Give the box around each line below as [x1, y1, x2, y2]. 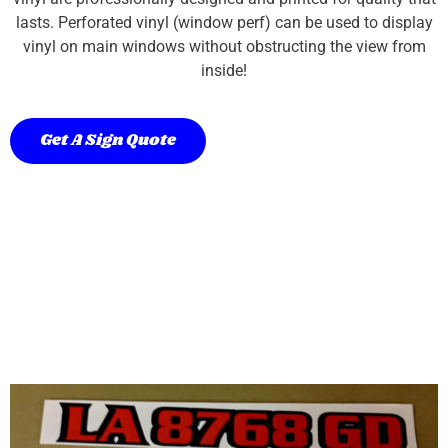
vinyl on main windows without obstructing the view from [22, 37, 426, 57]
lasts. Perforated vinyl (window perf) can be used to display [15, 13, 433, 33]
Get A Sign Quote [40, 128, 176, 152]
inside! [201, 61, 247, 81]
